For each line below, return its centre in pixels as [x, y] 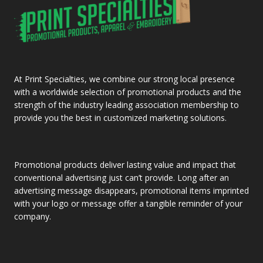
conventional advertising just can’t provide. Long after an [122, 178]
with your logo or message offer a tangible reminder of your [128, 204]
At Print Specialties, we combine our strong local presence [124, 79]
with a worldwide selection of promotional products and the [128, 92]
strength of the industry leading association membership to [127, 105]
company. [33, 217]
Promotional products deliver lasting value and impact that [125, 165]
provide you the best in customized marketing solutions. [120, 118]
